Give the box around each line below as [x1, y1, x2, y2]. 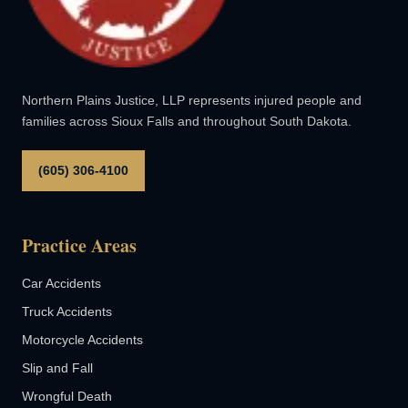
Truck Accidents [22, 303, 112, 319]
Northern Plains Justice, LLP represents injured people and [22, 92, 362, 107]
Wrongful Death [22, 388, 112, 403]
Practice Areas [22, 231, 137, 259]
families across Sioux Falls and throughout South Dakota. [22, 113, 352, 128]
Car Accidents [22, 275, 101, 291]
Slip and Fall [22, 360, 93, 375]
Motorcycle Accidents [22, 331, 143, 347]
